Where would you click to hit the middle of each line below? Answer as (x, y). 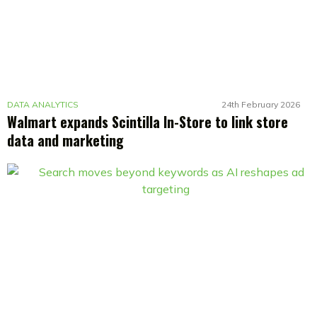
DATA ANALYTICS (43, 105)
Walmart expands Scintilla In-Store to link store (148, 122)
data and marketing (65, 140)
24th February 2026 (261, 105)
